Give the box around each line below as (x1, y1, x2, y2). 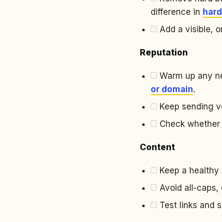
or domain (151, 84, 193, 94)
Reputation (140, 48, 188, 57)
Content (140, 142, 175, 152)
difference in (151, 7, 203, 17)
